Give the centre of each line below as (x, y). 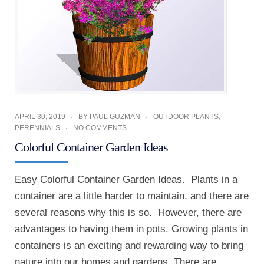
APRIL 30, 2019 (40, 116)
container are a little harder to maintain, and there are (132, 196)
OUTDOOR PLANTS (186, 116)
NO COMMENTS (100, 128)
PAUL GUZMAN (115, 116)
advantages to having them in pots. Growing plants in (131, 229)
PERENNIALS (37, 128)
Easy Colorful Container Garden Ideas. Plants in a (126, 179)
